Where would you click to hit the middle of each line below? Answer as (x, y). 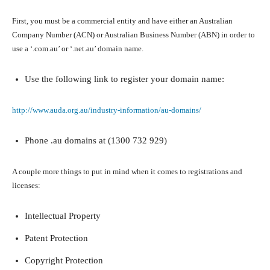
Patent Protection (56, 238)
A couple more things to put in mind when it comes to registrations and (127, 172)
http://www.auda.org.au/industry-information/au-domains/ (107, 110)
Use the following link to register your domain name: (124, 79)
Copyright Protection (64, 261)
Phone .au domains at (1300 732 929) (96, 141)
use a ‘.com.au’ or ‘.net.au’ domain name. (78, 49)
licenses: (26, 186)
